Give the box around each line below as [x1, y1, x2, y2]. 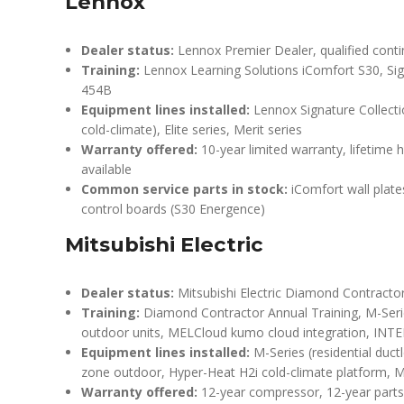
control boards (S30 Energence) [81, 200, 265, 217]
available [81, 161, 132, 178]
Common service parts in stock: [81, 180, 288, 197]
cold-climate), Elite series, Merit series [81, 121, 302, 138]
